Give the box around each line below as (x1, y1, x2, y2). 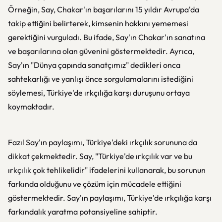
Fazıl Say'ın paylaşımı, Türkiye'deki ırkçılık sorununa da (8, 137, 197, 147)
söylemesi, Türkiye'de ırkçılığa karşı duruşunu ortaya (8, 88, 190, 98)
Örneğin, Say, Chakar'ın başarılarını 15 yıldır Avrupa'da (8, 4, 199, 14)
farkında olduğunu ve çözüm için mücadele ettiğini (8, 179, 181, 189)
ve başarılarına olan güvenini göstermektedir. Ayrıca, (8, 46, 194, 56)
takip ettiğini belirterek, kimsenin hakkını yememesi (8, 18, 188, 28)
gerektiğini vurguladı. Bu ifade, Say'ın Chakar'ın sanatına (8, 32, 205, 42)
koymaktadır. (8, 102, 55, 111)
